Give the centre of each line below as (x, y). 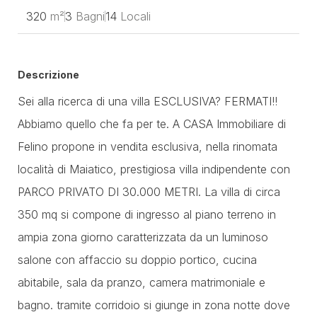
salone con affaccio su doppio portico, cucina (137, 260)
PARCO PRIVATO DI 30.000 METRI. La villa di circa (149, 192)
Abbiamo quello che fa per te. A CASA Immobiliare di (152, 124)
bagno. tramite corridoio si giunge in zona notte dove (154, 305)
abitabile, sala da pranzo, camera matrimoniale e (142, 282)
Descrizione (48, 75)
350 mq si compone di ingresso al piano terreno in (147, 214)
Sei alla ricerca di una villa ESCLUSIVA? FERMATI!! (148, 101)
